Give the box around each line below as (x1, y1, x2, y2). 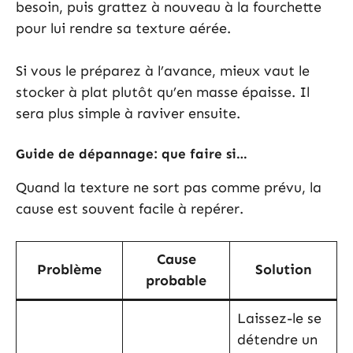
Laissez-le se (237, 309, 321, 327)
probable (146, 271, 206, 289)
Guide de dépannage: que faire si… (16, 145, 247, 162)
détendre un (237, 330, 318, 348)
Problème (37, 260, 102, 278)
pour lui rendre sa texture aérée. (16, 19, 231, 37)
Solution (255, 260, 312, 278)
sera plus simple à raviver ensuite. (16, 104, 240, 122)
